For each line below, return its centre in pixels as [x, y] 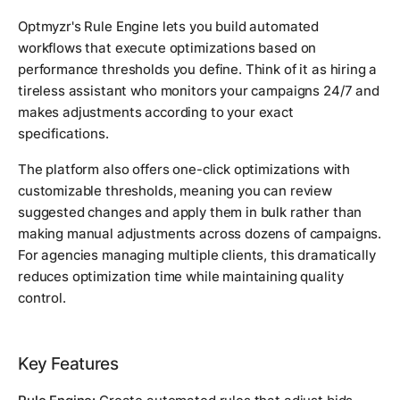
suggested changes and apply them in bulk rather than [190, 212]
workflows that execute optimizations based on [167, 48]
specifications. [63, 134]
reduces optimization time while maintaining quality [181, 277]
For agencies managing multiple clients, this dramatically [197, 255]
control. [42, 298]
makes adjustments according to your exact [156, 112]
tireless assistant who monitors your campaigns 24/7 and [199, 91]
